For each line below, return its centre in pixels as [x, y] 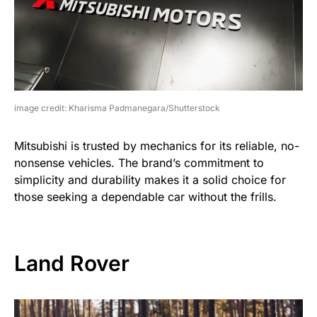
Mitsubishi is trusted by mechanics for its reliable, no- [157, 146]
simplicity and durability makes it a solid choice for [150, 180]
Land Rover [72, 264]
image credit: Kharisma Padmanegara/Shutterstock [117, 108]
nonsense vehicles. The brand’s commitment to [139, 163]
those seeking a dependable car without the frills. [145, 197]
